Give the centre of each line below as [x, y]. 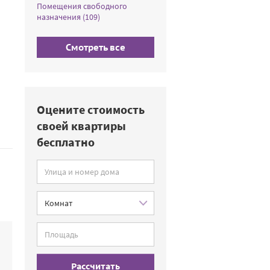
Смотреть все [96, 47]
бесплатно [66, 142]
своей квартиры [81, 126]
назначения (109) [68, 17]
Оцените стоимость [91, 109]
